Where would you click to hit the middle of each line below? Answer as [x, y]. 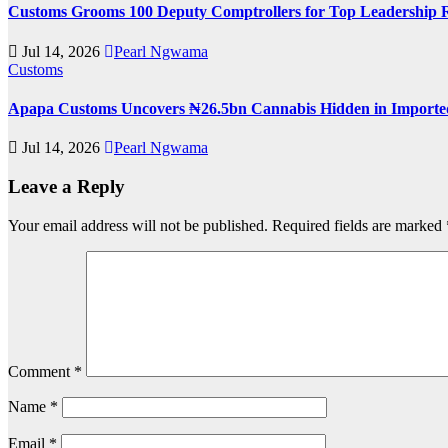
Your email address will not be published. [138, 225]
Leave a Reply [66, 186]
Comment [41, 371]
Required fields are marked [359, 225]
